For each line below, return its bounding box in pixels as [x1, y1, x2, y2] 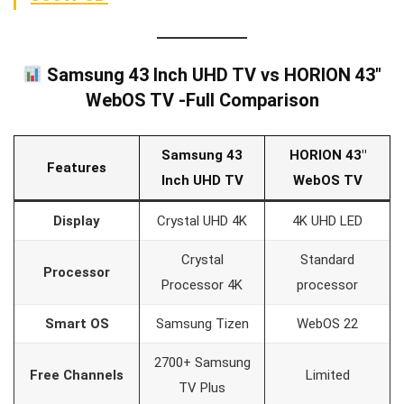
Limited [305, 366, 350, 383]
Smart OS [44, 315, 109, 332]
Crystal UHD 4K [157, 212, 247, 229]
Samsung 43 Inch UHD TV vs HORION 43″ [42, 63, 382, 86]
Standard [300, 251, 354, 268]
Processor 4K [161, 276, 243, 293]
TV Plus [179, 379, 225, 396]
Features [47, 159, 106, 176]
